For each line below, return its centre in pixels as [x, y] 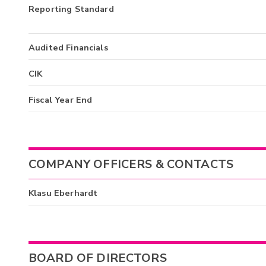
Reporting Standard [71, 9]
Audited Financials [68, 47]
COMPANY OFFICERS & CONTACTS [131, 164]
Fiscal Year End [61, 99]
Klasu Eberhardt [63, 193]
